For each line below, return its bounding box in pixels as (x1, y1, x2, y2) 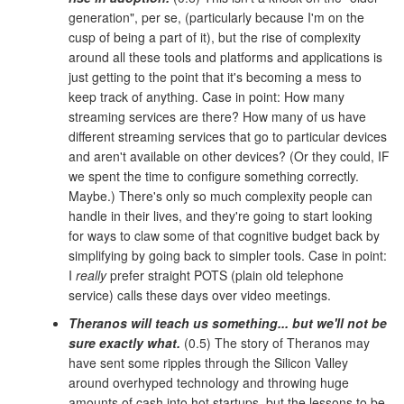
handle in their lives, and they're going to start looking (69, 206, 372, 225)
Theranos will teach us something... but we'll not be (69, 313, 387, 332)
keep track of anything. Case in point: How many (69, 87, 344, 106)
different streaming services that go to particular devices (69, 126, 387, 145)
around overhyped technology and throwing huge (69, 372, 349, 391)
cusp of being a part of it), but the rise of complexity (69, 27, 361, 46)
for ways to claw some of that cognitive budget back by (69, 225, 380, 244)
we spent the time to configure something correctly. (69, 166, 359, 185)
